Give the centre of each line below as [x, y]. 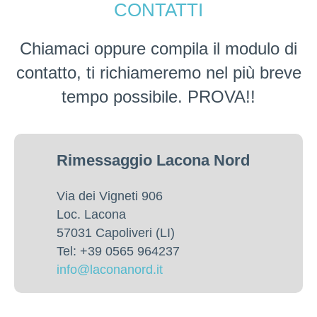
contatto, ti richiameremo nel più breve [158, 72]
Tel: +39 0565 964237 [118, 251]
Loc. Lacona [91, 214]
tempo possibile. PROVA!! [158, 96]
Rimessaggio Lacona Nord [153, 160]
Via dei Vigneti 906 [110, 196]
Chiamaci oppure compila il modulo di [158, 48]
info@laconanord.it [110, 269]
